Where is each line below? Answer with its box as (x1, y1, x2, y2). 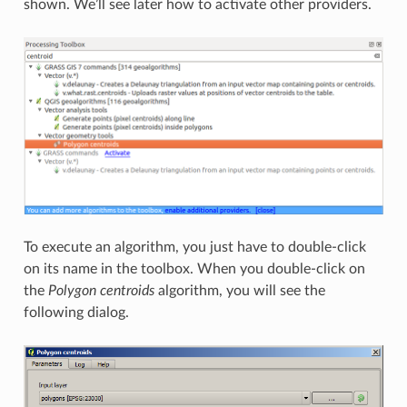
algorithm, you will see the (154, 283, 325, 298)
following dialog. (23, 304, 129, 320)
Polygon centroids (47, 283, 154, 298)
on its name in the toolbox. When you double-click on (23, 261, 365, 276)
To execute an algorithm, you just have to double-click (23, 239, 366, 254)
